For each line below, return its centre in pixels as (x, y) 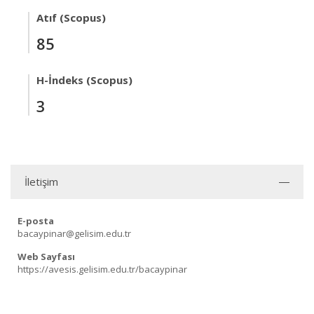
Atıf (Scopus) (71, 18)
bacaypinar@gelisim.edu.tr (74, 233)
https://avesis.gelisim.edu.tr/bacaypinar (102, 269)
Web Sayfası (46, 257)
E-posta (36, 221)
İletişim (41, 182)
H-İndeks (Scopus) (84, 80)
